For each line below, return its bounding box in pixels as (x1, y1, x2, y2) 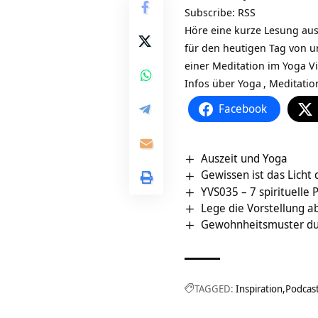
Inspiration (236, 282, 283, 296)
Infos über (185, 76, 238, 91)
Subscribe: (185, 5, 238, 20)
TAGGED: (194, 282, 234, 296)
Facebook (219, 101, 267, 117)
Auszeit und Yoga (201, 150, 288, 167)
